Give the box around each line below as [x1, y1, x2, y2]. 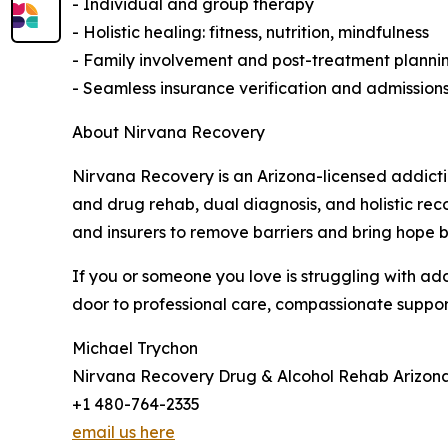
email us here [72, 421, 175, 442]
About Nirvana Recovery [72, 121, 265, 142]
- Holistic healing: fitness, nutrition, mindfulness [72, 21, 429, 42]
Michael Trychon [72, 337, 198, 358]
